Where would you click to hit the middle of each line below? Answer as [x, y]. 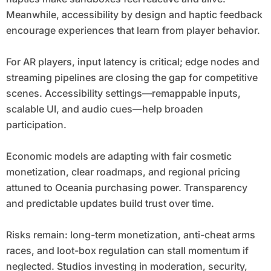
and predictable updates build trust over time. [110, 204]
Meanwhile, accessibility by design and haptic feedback [134, 15]
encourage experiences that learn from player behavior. [133, 31]
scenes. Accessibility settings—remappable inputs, [123, 93]
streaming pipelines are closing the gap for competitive [132, 78]
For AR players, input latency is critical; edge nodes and [132, 62]
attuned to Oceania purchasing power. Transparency [126, 188]
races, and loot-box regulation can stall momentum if [127, 251]
